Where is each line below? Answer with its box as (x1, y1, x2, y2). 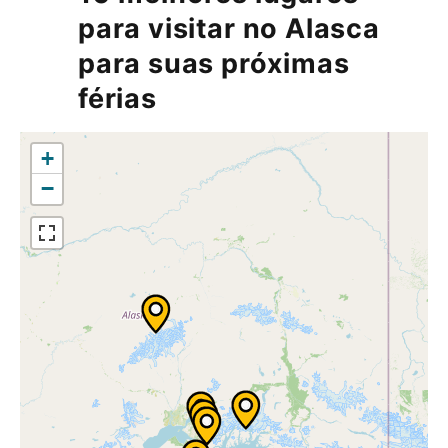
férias (78, 81, 157, 115)
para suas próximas (78, 46, 350, 80)
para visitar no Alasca (78, 11, 380, 45)
